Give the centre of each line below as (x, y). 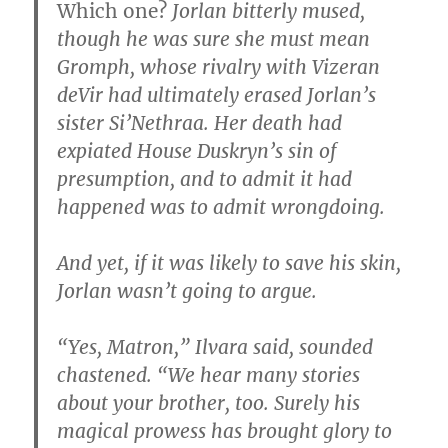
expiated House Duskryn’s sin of (197, 151)
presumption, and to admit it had (205, 179)
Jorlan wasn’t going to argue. (187, 291)
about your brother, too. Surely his (209, 403)
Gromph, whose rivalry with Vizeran (219, 67)
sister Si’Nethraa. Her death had (200, 123)
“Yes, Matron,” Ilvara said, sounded (215, 347)
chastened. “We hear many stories (209, 375)
